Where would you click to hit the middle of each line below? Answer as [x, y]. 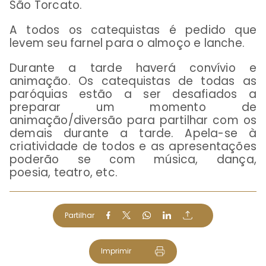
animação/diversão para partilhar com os [133, 120]
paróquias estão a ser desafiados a [133, 94]
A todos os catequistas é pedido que [133, 30]
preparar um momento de [133, 107]
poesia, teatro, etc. [64, 172]
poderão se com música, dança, [133, 159]
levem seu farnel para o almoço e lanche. [129, 43]
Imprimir [116, 251]
